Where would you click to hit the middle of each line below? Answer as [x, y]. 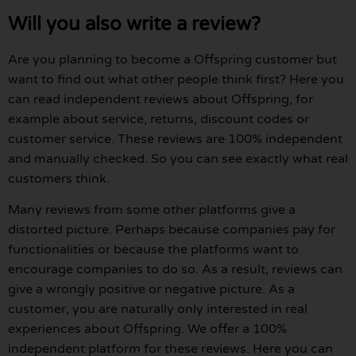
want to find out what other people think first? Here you [176, 80]
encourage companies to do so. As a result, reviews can [175, 270]
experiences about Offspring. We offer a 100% [147, 329]
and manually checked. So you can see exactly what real [178, 159]
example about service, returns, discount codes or [159, 120]
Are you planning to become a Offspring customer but [172, 60]
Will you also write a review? [134, 25]
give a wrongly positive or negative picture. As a [151, 290]
